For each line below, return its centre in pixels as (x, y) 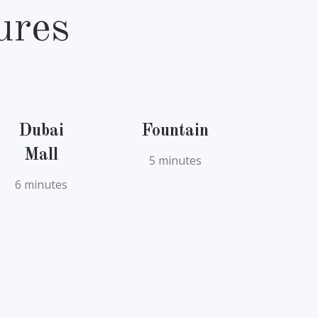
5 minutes (175, 160)
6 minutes (42, 184)
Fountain (175, 131)
